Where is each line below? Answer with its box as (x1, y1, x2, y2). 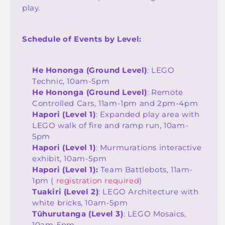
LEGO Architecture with (102, 186, 199, 196)
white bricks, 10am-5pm (32, 197, 128, 207)
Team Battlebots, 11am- (98, 164, 193, 174)
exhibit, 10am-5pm (32, 153, 107, 163)
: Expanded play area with (95, 109, 200, 119)
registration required (56, 175, 140, 185)
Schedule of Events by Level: (22, 34, 142, 44)
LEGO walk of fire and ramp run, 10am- (32, 120, 189, 130)
